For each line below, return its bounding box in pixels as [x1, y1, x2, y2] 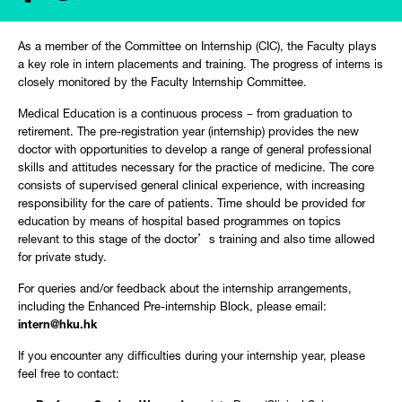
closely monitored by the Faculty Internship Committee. [18, 78, 307, 90]
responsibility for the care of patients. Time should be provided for [18, 199, 365, 211]
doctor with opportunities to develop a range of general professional [18, 145, 371, 157]
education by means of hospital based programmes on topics [18, 217, 341, 229]
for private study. [18, 253, 107, 265]
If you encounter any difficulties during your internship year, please [18, 352, 365, 363]
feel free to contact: [18, 370, 119, 381]
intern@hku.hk [18, 320, 97, 332]
